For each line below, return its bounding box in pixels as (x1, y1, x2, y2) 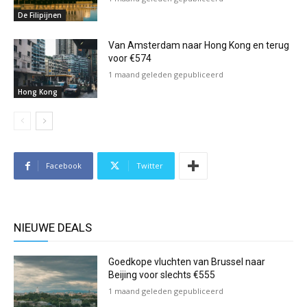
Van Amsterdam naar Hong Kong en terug (108, 40, 290, 51)
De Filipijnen (18, 10, 62, 21)
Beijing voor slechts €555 (108, 269, 216, 281)
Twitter (136, 160, 163, 171)
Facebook (46, 160, 82, 171)
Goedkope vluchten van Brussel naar (108, 256, 266, 268)
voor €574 (108, 53, 152, 64)
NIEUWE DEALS (14, 221, 92, 235)
